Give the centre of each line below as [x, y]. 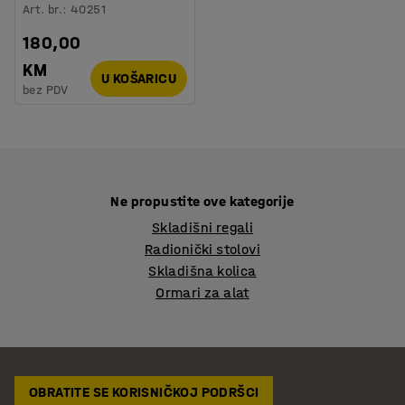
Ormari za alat [202, 292]
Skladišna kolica [202, 270]
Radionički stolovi [202, 249]
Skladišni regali [202, 227]
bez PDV [46, 89]
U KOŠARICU [139, 78]
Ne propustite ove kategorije [202, 201]
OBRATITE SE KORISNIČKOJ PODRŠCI [144, 391]
